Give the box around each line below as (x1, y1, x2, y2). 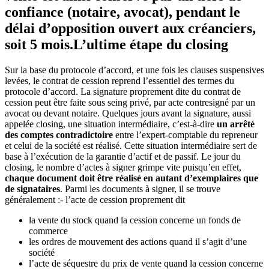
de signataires (5, 184, 60, 195)
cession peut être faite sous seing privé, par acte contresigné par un (5, 97, 255, 108)
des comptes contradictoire (5, 130, 113, 141)
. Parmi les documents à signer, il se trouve (60, 184, 220, 195)
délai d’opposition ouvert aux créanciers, (5, 20, 256, 37)
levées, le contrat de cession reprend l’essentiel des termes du (5, 76, 234, 86)
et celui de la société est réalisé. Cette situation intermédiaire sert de (5, 141, 257, 151)
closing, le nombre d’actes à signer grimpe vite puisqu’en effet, (5, 162, 241, 173)
